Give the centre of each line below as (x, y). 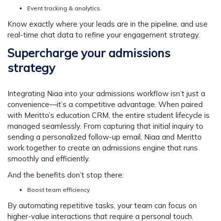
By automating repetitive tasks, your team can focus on (102, 205)
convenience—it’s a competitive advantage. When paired (105, 105)
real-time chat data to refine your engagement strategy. (104, 35)
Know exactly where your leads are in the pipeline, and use (108, 24)
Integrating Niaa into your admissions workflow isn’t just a (106, 94)
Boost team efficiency (58, 190)
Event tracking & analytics (64, 8)
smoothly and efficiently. (49, 159)
